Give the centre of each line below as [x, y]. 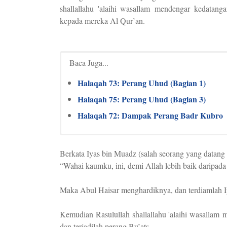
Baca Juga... [89, 63]
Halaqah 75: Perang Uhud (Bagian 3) [142, 99]
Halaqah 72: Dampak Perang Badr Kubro [150, 115]
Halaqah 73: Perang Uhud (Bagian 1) [142, 83]
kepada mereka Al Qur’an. [102, 21]
